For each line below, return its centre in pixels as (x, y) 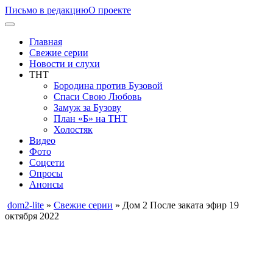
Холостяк (73, 129)
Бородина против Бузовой (108, 86)
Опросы (46, 173)
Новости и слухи (65, 64)
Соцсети (47, 162)
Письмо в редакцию (47, 10)
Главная (46, 42)
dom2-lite (26, 205)
